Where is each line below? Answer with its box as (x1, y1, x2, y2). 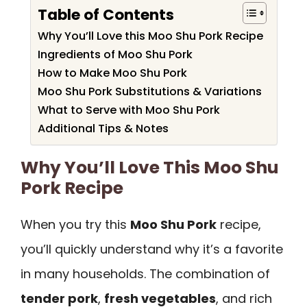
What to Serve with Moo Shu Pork (37, 102, 220, 118)
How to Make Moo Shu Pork (37, 65, 187, 81)
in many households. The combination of (21, 265, 270, 282)
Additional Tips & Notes (37, 121, 169, 136)
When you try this (21, 216, 130, 233)
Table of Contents (37, 3, 174, 25)
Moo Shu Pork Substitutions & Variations (37, 84, 262, 99)
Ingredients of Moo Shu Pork (37, 47, 193, 62)
